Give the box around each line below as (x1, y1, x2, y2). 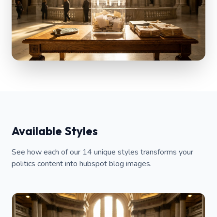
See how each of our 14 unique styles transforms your (12, 147, 193, 158)
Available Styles (12, 124, 98, 139)
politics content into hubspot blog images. (12, 158, 152, 170)
